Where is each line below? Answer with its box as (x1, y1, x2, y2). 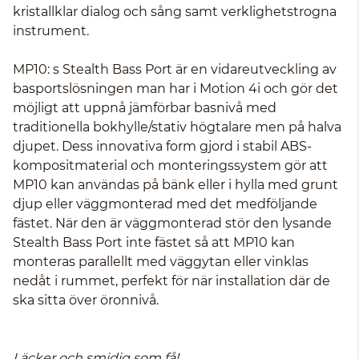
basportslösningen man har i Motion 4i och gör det (13, 81, 338, 96)
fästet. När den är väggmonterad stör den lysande (13, 216, 332, 231)
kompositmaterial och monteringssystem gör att (13, 158, 328, 173)
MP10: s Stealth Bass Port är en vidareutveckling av (13, 62, 337, 77)
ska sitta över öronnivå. (13, 292, 159, 308)
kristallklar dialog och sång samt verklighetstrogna (13, 4, 337, 19)
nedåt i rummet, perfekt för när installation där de (13, 273, 330, 288)
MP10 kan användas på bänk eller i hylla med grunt (13, 177, 338, 192)
